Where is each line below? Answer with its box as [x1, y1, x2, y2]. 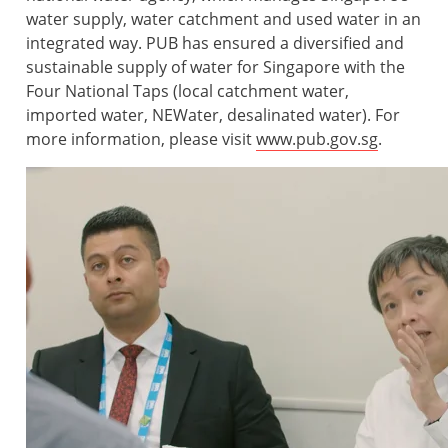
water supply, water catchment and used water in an [26, 8, 421, 31]
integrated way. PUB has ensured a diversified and [26, 32, 404, 55]
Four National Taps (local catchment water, [26, 80, 349, 103]
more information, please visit [26, 128, 256, 151]
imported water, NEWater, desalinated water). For [26, 104, 400, 127]
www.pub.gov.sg [256, 128, 378, 151]
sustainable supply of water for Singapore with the [26, 56, 405, 79]
